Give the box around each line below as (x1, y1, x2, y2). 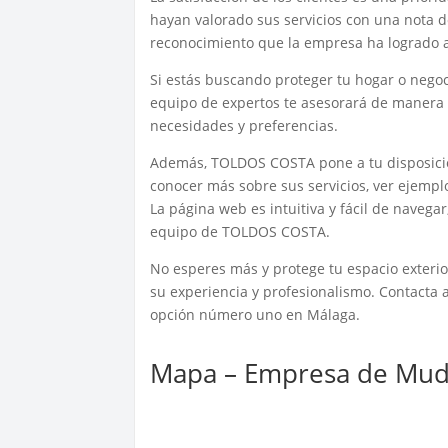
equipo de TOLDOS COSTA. (150, 221, 331, 241)
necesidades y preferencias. (150, 115, 339, 135)
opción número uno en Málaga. (150, 304, 361, 324)
